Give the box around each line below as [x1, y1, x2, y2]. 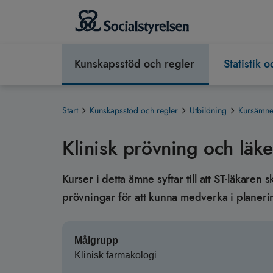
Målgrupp [74, 235, 118, 246]
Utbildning [190, 104, 227, 117]
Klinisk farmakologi [74, 250, 157, 261]
